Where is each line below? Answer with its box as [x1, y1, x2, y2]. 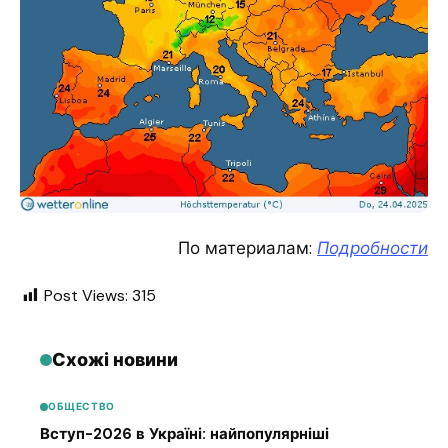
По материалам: [178, 236, 317, 259]
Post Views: [44, 284, 128, 306]
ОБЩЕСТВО [48, 400, 115, 414]
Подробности [317, 236, 428, 259]
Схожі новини [52, 347, 178, 372]
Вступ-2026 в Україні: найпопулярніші [40, 424, 329, 445]
